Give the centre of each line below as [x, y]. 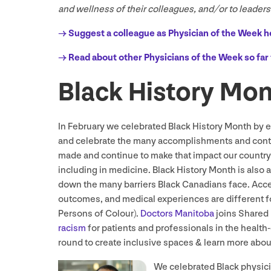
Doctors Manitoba [176, 214]
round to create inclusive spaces [127, 243]
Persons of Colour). [98, 214]
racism [72, 229]
